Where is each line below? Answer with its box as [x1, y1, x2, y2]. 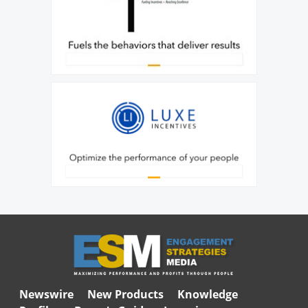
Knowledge [177, 286, 238, 302]
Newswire [19, 286, 74, 302]
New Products [87, 286, 164, 302]
